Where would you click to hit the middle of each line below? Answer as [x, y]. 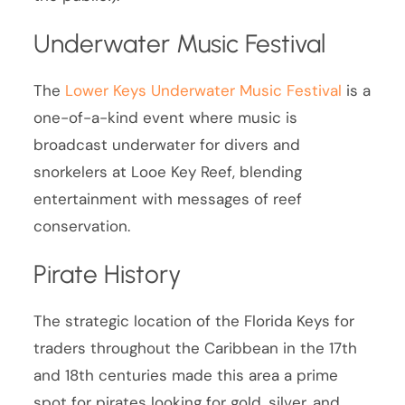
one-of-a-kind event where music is [166, 118]
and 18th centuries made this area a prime [186, 375]
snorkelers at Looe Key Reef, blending [168, 172]
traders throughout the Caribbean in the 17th [196, 348]
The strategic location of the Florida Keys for [194, 320]
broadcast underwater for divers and [167, 145]
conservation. [82, 226]
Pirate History [108, 274]
